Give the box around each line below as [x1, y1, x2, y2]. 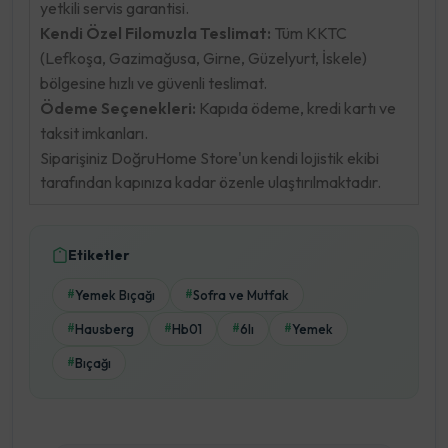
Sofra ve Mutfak [193, 286, 289, 303]
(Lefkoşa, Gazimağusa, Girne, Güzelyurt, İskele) [40, 47, 367, 68]
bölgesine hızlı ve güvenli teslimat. [40, 72, 267, 93]
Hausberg [75, 320, 134, 337]
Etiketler [68, 245, 130, 264]
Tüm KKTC [271, 22, 347, 43]
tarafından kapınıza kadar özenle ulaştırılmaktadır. [40, 171, 381, 192]
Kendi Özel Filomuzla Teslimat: [40, 22, 271, 43]
